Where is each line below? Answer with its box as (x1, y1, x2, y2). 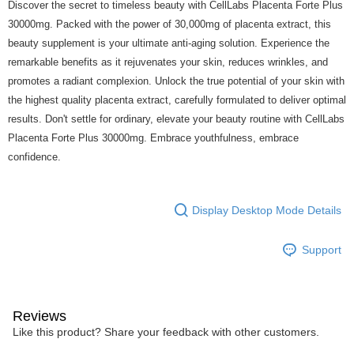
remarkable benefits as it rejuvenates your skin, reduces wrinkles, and (8, 56, 328, 68)
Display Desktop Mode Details (192, 203, 341, 217)
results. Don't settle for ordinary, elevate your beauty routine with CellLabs (8, 113, 345, 125)
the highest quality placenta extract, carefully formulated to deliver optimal (8, 94, 346, 106)
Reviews (13, 308, 66, 324)
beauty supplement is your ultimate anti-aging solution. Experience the (8, 37, 330, 49)
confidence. (8, 151, 61, 163)
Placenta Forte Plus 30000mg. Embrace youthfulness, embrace (8, 132, 299, 144)
